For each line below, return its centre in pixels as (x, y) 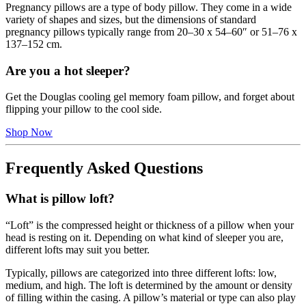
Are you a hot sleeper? (68, 70)
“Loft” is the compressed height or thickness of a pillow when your (150, 225)
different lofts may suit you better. (78, 250)
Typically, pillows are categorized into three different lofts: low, (141, 273)
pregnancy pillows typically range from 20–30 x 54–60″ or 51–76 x (151, 32)
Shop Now (29, 133)
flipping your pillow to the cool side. (84, 109)
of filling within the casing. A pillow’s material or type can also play (151, 297)
